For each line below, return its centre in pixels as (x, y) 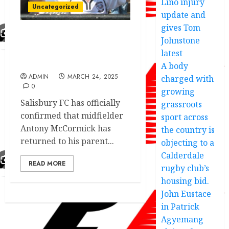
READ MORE (47, 163)
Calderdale (183, 155)
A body (175, 66)
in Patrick (180, 206)
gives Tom (181, 27)
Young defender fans (65, 41)
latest (172, 53)
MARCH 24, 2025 (93, 76)
